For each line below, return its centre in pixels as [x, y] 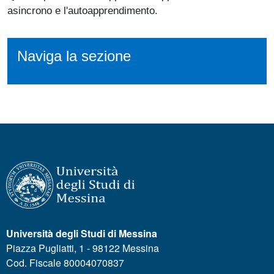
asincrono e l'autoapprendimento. [83, 11]
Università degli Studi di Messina [82, 234]
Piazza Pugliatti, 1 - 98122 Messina [83, 248]
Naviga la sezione [74, 56]
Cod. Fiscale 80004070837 [65, 263]
